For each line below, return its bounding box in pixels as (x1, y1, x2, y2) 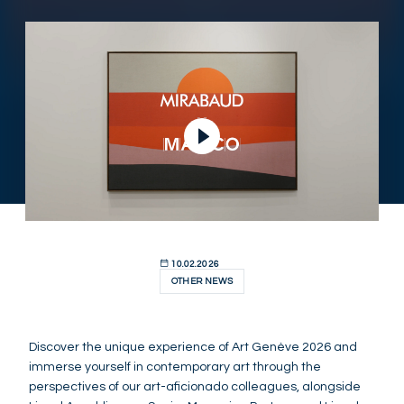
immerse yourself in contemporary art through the (29, 360, 321, 373)
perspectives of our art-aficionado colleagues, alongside (29, 380, 361, 393)
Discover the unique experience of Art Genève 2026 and (29, 340, 357, 353)
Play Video (24, 24, 94, 39)
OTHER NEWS (170, 276, 234, 286)
